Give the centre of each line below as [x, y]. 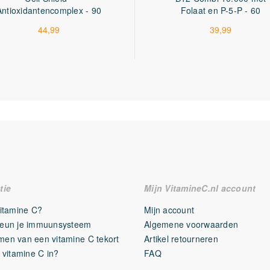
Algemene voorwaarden [191, 224]
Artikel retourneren [181, 239]
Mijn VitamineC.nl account [200, 188]
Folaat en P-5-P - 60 [221, 10]
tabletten [221, 22]
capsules [49, 22]
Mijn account [169, 210]
